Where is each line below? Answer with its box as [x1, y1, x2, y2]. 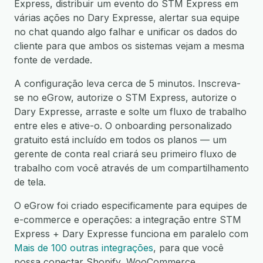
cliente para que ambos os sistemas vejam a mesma [14, 40, 244, 52]
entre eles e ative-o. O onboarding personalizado [14, 120, 232, 131]
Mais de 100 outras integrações [14, 242, 153, 254]
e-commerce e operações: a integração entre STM [14, 214, 241, 225]
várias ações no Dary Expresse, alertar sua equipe [14, 12, 240, 23]
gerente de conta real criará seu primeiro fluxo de [14, 148, 237, 160]
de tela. [14, 176, 46, 188]
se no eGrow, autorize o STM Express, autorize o [14, 92, 237, 103]
